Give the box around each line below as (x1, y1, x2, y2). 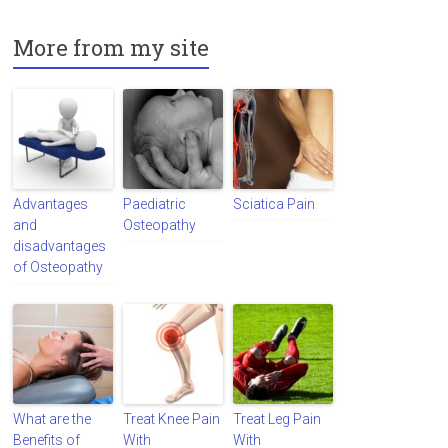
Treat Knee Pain (123, 410, 221, 427)
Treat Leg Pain (233, 410, 322, 427)
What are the (13, 410, 92, 427)
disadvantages (13, 237, 107, 254)
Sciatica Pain (233, 195, 316, 212)
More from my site (13, 32, 210, 62)
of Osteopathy (13, 258, 104, 275)
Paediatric (123, 195, 187, 212)
